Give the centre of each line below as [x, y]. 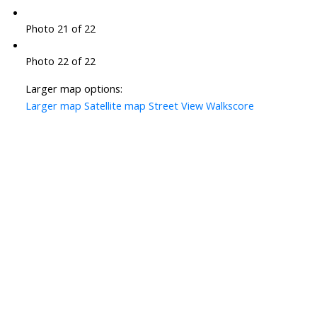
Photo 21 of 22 [60, 29]
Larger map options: [74, 89]
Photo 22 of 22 [60, 61]
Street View [175, 106]
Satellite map [115, 106]
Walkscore [230, 106]
